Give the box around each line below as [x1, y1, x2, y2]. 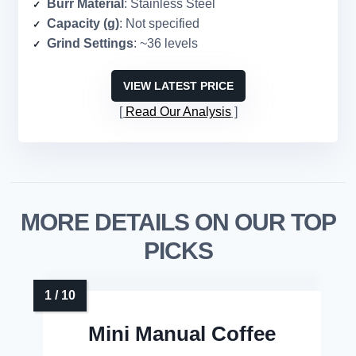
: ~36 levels [133, 37, 198, 51]
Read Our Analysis [125, 105, 231, 119]
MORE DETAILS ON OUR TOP [20, 209, 336, 236]
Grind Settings [47, 37, 133, 51]
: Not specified [119, 17, 199, 31]
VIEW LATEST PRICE [122, 79, 234, 93]
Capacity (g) [47, 17, 119, 31]
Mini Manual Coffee [88, 322, 276, 346]
